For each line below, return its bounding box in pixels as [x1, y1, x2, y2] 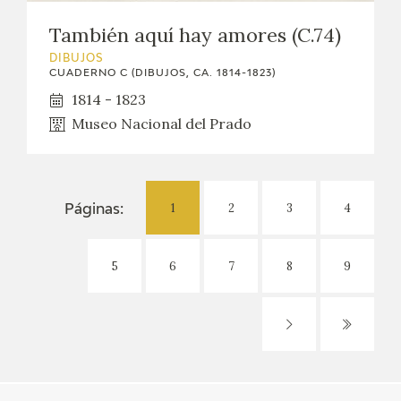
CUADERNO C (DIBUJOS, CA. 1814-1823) [49, 68, 276, 79]
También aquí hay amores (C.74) [49, 22, 341, 48]
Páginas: [64, 202, 124, 218]
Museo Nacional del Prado [72, 115, 252, 133]
